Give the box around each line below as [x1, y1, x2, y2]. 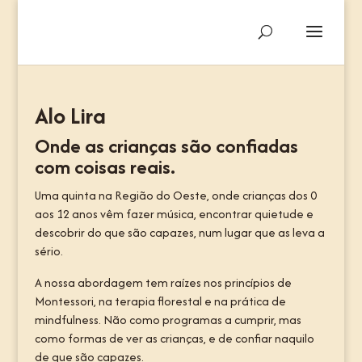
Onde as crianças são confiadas [34, 132, 298, 160]
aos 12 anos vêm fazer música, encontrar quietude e [34, 205, 314, 222]
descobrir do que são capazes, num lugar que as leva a [34, 224, 325, 241]
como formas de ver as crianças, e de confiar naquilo [34, 330, 314, 347]
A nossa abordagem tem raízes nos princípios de [34, 274, 292, 291]
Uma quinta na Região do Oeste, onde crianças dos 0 [34, 187, 317, 204]
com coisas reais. [34, 153, 175, 181]
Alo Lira [34, 99, 106, 132]
